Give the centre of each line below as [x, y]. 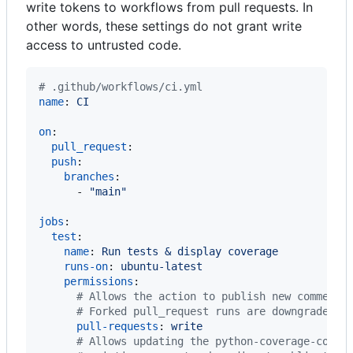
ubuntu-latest [162, 266]
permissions [98, 281]
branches [89, 176]
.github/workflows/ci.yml [124, 86]
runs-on [86, 266]
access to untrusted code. [104, 45]
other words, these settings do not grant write [164, 26]
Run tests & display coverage [190, 251]
